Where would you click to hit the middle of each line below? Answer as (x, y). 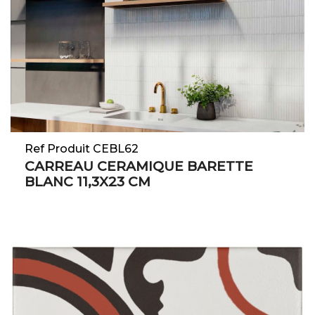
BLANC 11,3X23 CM (88, 182)
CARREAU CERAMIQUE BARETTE (139, 167)
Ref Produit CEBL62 (82, 149)
